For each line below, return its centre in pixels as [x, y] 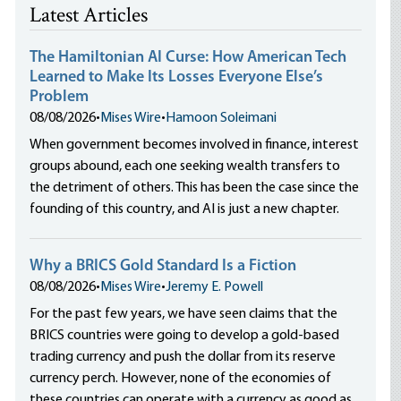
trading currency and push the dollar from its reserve [183, 357]
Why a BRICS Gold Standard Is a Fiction [163, 266]
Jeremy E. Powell [215, 287]
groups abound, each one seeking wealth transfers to [185, 166]
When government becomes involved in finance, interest [195, 145]
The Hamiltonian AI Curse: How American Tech [188, 58]
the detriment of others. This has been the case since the [195, 188]
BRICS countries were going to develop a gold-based [185, 336]
